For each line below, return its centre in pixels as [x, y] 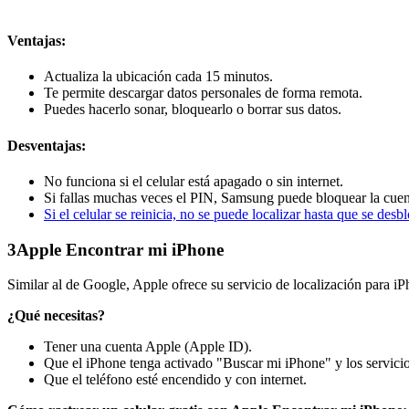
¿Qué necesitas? [56, 316]
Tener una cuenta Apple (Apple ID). [148, 347]
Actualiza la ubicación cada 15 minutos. [158, 77]
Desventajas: [47, 145]
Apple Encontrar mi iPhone [120, 249]
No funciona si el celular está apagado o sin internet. [194, 181]
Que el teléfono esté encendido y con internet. [175, 380]
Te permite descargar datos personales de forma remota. [203, 93]
